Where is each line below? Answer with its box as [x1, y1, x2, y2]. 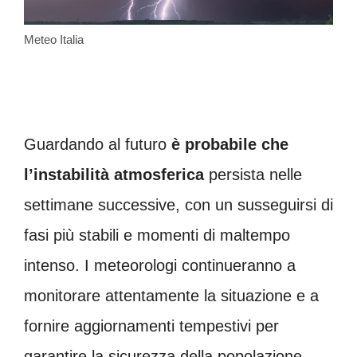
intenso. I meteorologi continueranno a [24, 256, 296, 274]
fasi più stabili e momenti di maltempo [24, 226, 290, 244]
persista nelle [204, 165, 302, 183]
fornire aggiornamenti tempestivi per [24, 316, 279, 335]
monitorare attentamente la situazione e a [24, 286, 319, 304]
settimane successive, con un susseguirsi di [24, 195, 333, 214]
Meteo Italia [24, 32, 84, 46]
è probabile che [171, 135, 288, 153]
